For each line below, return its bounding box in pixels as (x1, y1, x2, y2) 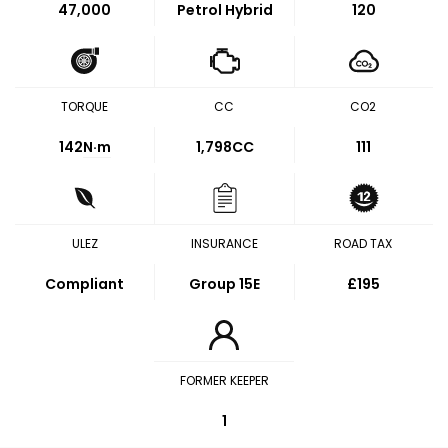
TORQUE (61, 98, 109, 115)
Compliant (45, 274, 125, 294)
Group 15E (189, 274, 260, 294)
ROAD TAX (334, 235, 393, 252)
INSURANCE (190, 235, 258, 252)
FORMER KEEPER (179, 372, 269, 389)
